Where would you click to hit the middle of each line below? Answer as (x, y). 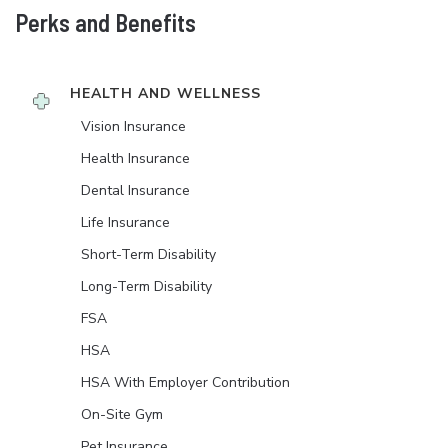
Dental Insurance (135, 190)
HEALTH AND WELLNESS (165, 93)
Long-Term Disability (146, 286)
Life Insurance (125, 222)
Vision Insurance (133, 126)
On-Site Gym (122, 414)
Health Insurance (135, 158)
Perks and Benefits (106, 22)
